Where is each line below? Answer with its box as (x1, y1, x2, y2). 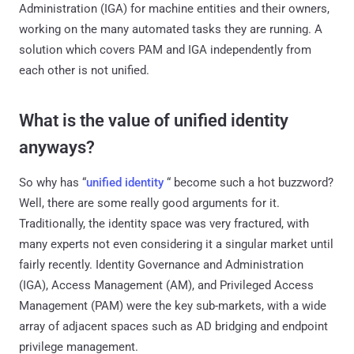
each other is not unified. (19, 62, 149, 77)
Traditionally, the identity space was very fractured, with (19, 216, 309, 231)
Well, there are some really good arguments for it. (19, 195, 280, 210)
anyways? (19, 137, 95, 157)
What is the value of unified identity (19, 110, 288, 130)
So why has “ (19, 175, 86, 190)
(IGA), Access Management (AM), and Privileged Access (19, 277, 314, 292)
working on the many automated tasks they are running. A (19, 21, 322, 36)
